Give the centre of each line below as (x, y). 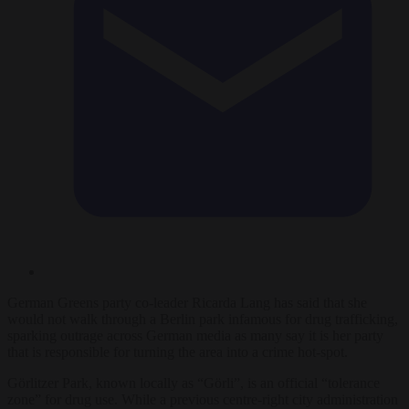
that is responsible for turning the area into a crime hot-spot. (178, 351)
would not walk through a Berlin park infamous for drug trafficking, (203, 319)
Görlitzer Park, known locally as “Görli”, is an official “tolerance (194, 383)
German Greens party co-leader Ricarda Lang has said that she (187, 302)
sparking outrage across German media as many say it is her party (195, 335)
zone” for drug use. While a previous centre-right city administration (203, 399)
